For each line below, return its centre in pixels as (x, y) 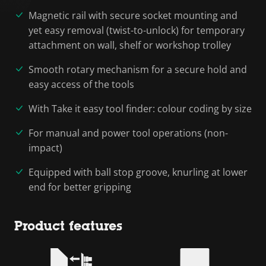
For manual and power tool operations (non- (128, 133)
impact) (45, 148)
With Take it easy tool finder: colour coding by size (140, 108)
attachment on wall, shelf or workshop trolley (130, 45)
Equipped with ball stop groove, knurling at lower (138, 172)
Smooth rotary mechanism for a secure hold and (138, 69)
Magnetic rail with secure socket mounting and (133, 15)
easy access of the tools (81, 84)
